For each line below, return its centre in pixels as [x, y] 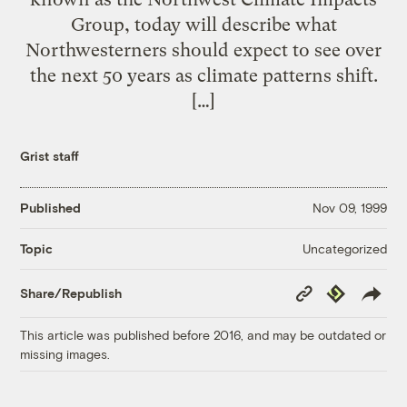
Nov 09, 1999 [349, 208]
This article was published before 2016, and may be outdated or [203, 334]
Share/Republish [71, 293]
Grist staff [50, 155]
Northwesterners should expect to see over [203, 50]
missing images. [65, 353]
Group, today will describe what [203, 24]
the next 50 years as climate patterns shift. [203, 75]
